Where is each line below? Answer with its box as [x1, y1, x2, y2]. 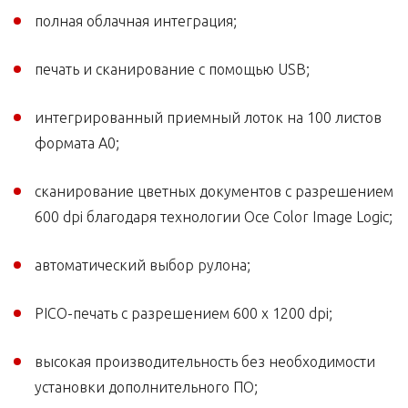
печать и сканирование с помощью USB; [35, 61, 310, 78]
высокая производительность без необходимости [35, 353, 375, 371]
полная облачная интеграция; [35, 13, 237, 30]
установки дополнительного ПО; [35, 379, 258, 396]
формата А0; [35, 135, 119, 152]
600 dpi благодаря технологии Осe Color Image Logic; [35, 209, 393, 226]
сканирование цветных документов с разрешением [35, 183, 393, 200]
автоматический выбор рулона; [35, 257, 250, 274]
